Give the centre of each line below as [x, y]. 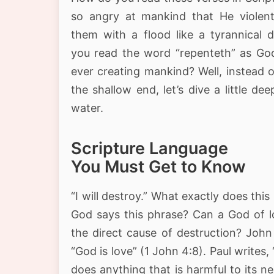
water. [87, 108]
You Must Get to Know [158, 166]
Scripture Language [150, 148]
